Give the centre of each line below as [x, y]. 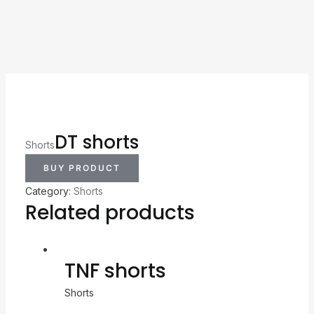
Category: [49, 191]
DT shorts [96, 142]
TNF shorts [115, 271]
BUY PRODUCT [82, 168]
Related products [110, 212]
